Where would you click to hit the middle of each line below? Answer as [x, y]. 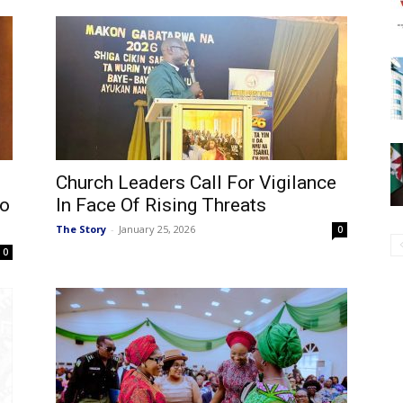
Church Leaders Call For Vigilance [196, 183]
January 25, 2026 [157, 229]
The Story [81, 229]
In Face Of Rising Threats [161, 205]
